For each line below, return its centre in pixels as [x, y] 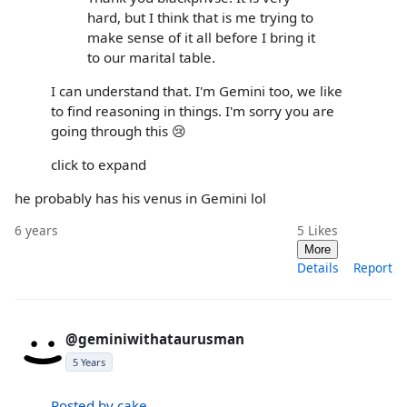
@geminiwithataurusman [155, 339]
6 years [36, 231]
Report [373, 268]
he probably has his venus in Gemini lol [140, 199]
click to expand [99, 165]
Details [318, 268]
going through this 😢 [119, 130]
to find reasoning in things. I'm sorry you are [193, 110]
